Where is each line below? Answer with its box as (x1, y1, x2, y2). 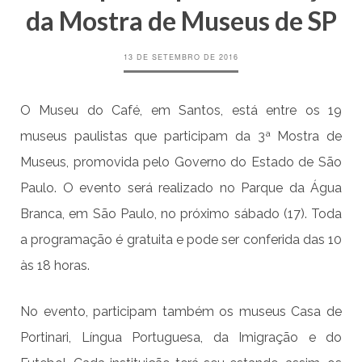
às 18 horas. (20, 258, 90, 274)
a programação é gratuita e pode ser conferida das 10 (20, 232, 342, 248)
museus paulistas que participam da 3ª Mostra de (20, 128, 342, 145)
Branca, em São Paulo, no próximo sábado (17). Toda (20, 206, 342, 222)
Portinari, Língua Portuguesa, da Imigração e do (20, 330, 342, 346)
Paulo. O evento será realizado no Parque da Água (20, 180, 342, 196)
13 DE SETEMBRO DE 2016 (124, 52, 238, 63)
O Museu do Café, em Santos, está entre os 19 (20, 103, 342, 119)
